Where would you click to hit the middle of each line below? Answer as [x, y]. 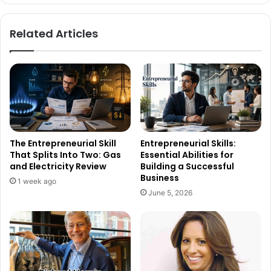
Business [160, 178]
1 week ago [37, 181]
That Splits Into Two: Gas [65, 155]
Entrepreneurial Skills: [188, 144]
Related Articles [54, 34]
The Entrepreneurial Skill [63, 144]
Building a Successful [187, 167]
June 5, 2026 [170, 193]
